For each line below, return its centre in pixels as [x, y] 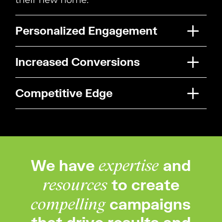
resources [77, 185]
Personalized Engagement [86, 30]
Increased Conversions [78, 61]
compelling [70, 204]
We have [65, 165]
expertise [131, 165]
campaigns [150, 203]
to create [145, 184]
